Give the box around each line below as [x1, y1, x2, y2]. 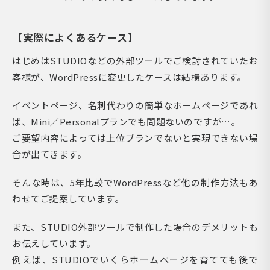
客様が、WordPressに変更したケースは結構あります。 [12, 70, 246, 83]
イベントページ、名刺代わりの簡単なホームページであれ [12, 98, 258, 111]
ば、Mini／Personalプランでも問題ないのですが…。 [12, 115, 240, 128]
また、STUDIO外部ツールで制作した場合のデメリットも [12, 220, 258, 233]
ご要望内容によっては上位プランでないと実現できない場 [12, 131, 258, 144]
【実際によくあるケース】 [12, 29, 138, 45]
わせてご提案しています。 [12, 192, 124, 205]
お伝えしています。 [12, 236, 96, 250]
